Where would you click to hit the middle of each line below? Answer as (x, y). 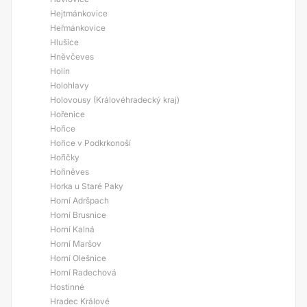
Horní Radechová (83, 272)
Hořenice (67, 114)
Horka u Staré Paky (87, 186)
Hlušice (64, 42)
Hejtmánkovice (79, 13)
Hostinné (67, 287)
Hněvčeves (72, 57)
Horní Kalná (72, 229)
